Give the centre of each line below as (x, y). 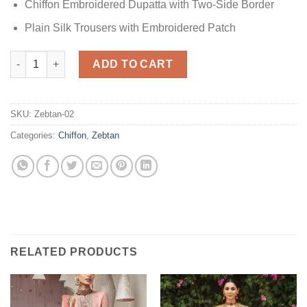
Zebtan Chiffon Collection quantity (91, 57)
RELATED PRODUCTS (74, 251)
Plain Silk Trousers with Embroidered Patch (130, 28)
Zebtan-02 (54, 114)
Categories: (34, 135)
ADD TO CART (133, 64)
